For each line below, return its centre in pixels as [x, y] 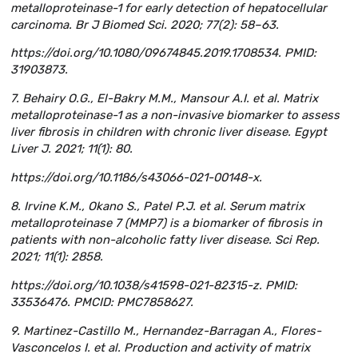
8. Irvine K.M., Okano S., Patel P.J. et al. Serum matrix [157, 207]
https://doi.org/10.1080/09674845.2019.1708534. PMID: [163, 53]
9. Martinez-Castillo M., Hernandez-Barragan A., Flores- [166, 330]
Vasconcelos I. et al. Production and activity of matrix [160, 347]
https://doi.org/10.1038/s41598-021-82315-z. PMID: [154, 285]
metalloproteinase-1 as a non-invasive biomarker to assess [175, 115]
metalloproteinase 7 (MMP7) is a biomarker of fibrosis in [166, 223]
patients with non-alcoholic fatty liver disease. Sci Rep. [165, 240]
